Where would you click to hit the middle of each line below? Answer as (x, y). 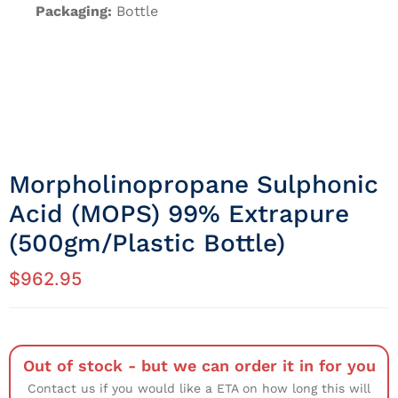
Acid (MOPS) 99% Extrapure (179, 214)
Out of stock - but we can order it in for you (199, 366)
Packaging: (74, 12)
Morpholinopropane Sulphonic (194, 185)
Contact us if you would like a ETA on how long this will (199, 389)
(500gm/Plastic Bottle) (147, 243)
